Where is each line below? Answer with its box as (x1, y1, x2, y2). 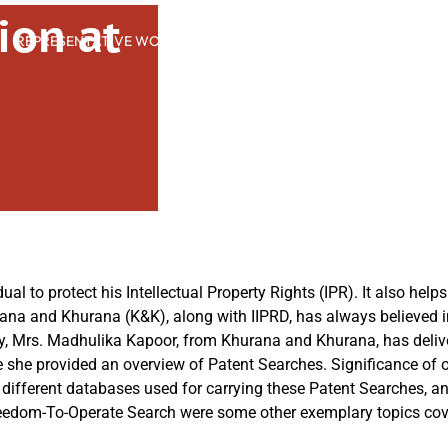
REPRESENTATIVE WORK (15, 32, 178, 50)
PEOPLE (221, 32, 273, 50)
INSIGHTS (292, 32, 356, 50)
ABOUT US (375, 32, 446, 50)
